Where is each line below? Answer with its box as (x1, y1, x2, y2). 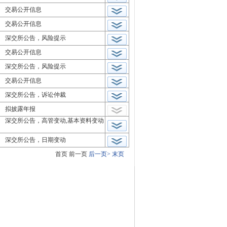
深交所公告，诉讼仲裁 (5, 91, 69, 98)
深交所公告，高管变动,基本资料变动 (5, 117, 104, 124)
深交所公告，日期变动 (5, 136, 69, 143)
